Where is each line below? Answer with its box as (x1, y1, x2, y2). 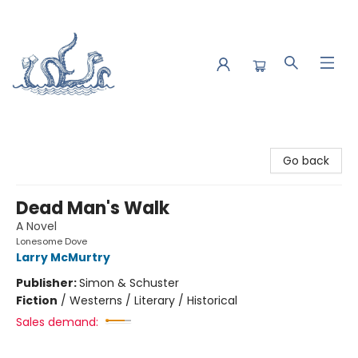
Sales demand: (16, 314, 98, 330)
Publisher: (16, 275, 79, 291)
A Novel (16, 218, 57, 234)
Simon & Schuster (79, 275, 179, 291)
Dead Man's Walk (16, 196, 169, 221)
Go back (283, 153, 329, 169)
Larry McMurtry (16, 249, 110, 265)
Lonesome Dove (16, 235, 87, 248)
